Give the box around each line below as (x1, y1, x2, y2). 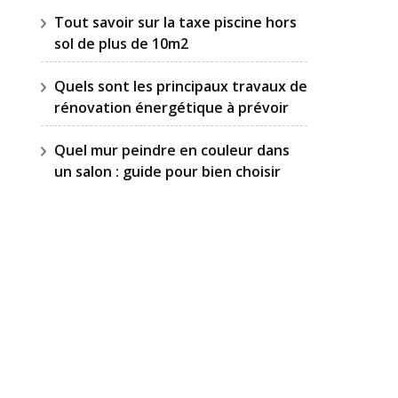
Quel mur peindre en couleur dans (54, 140, 290, 160)
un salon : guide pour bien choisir (54, 162, 281, 181)
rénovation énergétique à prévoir (54, 98, 289, 117)
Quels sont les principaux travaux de (54, 76, 307, 96)
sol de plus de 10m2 (54, 34, 188, 53)
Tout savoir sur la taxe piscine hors (54, 12, 297, 32)
